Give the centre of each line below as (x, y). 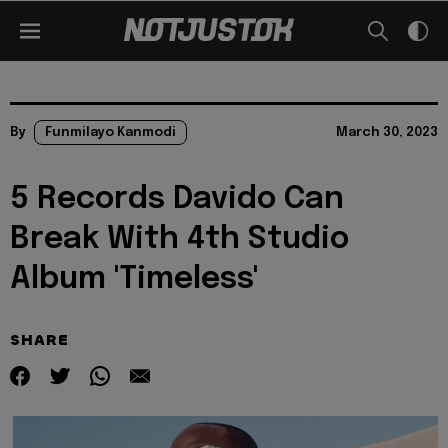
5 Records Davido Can (177, 199)
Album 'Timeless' (134, 279)
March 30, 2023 (387, 132)
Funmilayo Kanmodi (110, 132)
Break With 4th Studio (179, 239)
